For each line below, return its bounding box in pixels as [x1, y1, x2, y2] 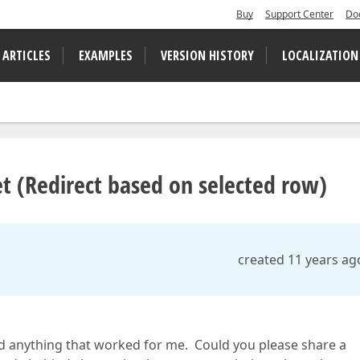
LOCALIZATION [282, 47, 358, 64]
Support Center [265, 7, 333, 21]
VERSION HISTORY [161, 47, 254, 64]
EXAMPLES [79, 47, 133, 64]
